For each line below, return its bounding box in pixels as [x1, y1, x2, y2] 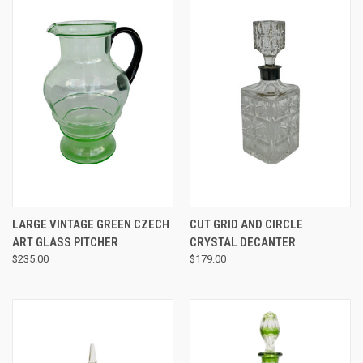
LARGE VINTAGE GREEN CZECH [12, 217, 169, 233]
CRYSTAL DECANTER [189, 235, 296, 250]
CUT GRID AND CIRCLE [189, 217, 303, 233]
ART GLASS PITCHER [12, 235, 118, 250]
